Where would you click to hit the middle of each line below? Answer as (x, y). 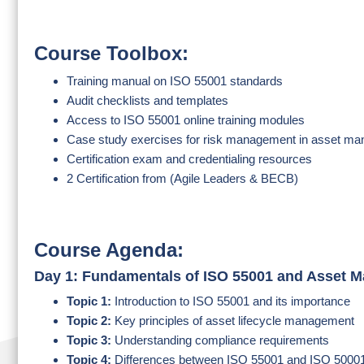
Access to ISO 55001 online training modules (186, 120)
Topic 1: (89, 301)
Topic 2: (89, 321)
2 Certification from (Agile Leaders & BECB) (182, 178)
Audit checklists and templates (147, 100)
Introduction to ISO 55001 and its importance (231, 301)
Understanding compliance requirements (220, 340)
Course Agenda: (109, 250)
